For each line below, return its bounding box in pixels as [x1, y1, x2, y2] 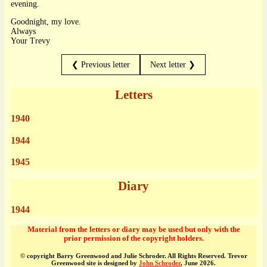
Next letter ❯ [150, 60, 195, 69]
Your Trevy [11, 36, 50, 45]
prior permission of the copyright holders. [63, 234, 204, 243]
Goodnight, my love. [11, 17, 81, 26]
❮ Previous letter [72, 60, 130, 69]
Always [11, 26, 36, 36]
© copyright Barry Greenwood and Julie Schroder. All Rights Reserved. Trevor [20, 252, 247, 260]
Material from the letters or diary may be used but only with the [27, 225, 240, 234]
